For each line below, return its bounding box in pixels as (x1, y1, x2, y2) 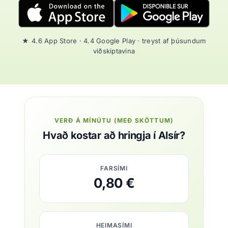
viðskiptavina (93, 47, 135, 55)
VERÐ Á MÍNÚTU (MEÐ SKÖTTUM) (54, 117, 174, 124)
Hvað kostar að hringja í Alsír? (43, 129, 185, 141)
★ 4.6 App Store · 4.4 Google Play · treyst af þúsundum (22, 37, 206, 45)
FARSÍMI (100, 164, 128, 172)
